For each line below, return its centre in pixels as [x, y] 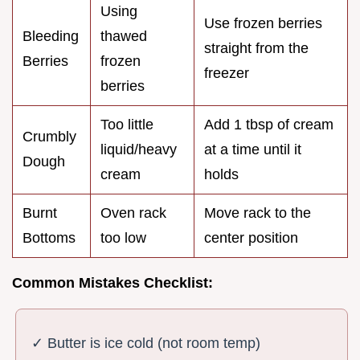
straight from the [256, 48]
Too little [127, 124]
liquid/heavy [139, 149]
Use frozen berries [263, 23]
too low [123, 237]
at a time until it [253, 149]
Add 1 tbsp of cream [269, 124]
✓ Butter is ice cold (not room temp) [146, 344]
